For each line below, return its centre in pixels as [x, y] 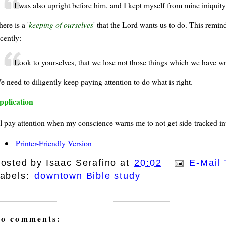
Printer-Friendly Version [53, 143]
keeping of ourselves [61, 25]
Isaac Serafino [81, 163]
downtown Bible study [88, 176]
